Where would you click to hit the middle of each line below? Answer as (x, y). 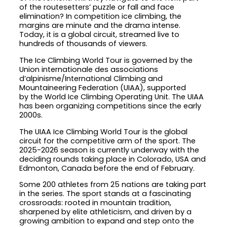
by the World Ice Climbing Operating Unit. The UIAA (112, 97)
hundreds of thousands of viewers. (84, 44)
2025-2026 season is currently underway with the (109, 150)
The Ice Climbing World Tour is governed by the (106, 60)
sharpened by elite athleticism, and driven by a (106, 212)
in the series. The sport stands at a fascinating (105, 194)
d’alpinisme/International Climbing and (91, 78)
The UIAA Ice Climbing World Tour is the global (104, 131)
